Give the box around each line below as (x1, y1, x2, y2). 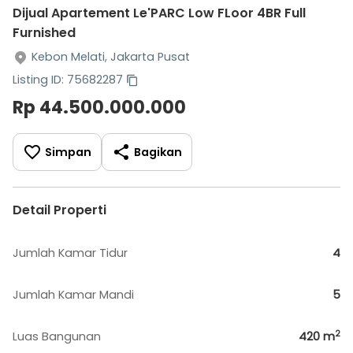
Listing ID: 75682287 (13, 72, 123, 87)
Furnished (13, 24, 76, 42)
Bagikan (134, 143, 182, 160)
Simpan (45, 143, 91, 160)
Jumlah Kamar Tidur (13, 245, 128, 261)
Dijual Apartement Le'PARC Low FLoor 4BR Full (13, 4, 306, 22)
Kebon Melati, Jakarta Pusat (32, 49, 190, 65)
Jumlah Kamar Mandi (13, 287, 134, 303)
